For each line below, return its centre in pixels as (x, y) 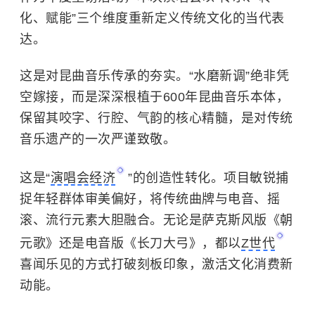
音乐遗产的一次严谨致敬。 (98, 139)
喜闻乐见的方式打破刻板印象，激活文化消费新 (156, 264)
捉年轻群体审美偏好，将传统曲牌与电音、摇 (150, 199)
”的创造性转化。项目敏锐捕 (208, 178)
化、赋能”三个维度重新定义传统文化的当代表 (152, 18)
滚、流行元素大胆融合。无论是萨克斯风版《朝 (156, 220)
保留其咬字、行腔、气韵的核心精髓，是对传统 (156, 118)
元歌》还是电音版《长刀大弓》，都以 (130, 243)
